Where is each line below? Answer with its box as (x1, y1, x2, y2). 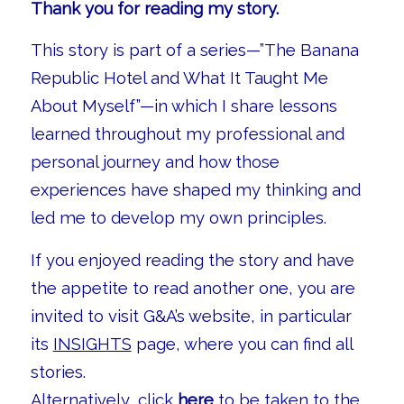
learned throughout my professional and (30, 124, 344, 144)
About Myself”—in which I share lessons (30, 96, 337, 116)
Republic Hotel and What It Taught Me (30, 69, 328, 88)
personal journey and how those (30, 152, 280, 172)
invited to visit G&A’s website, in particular (30, 306, 352, 326)
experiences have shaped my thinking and (30, 180, 361, 200)
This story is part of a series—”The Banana (30, 41, 359, 60)
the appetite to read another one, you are (30, 278, 355, 298)
